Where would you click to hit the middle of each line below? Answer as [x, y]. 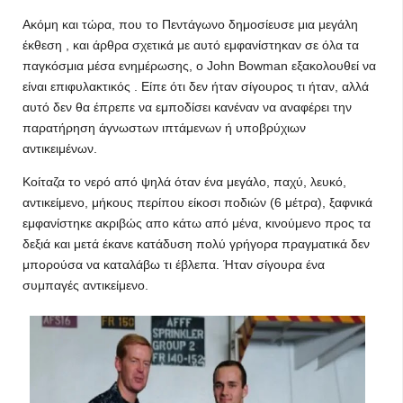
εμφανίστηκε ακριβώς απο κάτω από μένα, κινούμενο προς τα [197, 223]
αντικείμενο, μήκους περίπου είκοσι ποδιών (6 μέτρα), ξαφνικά [197, 202]
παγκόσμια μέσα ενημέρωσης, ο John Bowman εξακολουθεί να [199, 66]
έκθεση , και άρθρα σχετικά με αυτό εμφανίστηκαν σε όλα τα [191, 45]
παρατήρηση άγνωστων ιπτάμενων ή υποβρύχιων [164, 128]
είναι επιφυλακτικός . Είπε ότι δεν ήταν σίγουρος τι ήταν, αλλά [196, 86]
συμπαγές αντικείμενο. [85, 285]
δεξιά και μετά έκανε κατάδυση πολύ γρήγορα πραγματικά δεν [196, 244]
